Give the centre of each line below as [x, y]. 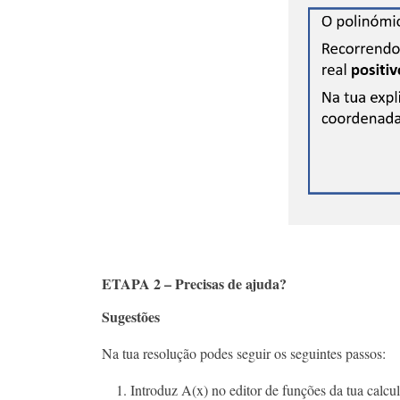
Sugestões [131, 317]
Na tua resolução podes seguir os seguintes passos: [244, 354]
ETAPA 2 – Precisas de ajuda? [194, 284]
